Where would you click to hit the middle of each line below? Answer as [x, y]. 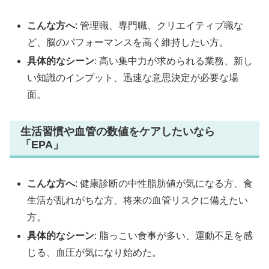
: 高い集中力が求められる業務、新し [174, 61]
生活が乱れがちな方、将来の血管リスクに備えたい [138, 201]
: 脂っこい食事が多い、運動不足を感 [174, 236]
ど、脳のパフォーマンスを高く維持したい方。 [128, 42]
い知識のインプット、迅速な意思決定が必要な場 [133, 77]
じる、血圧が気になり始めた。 [95, 253]
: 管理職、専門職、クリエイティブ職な [159, 25]
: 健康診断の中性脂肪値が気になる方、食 [164, 184]
